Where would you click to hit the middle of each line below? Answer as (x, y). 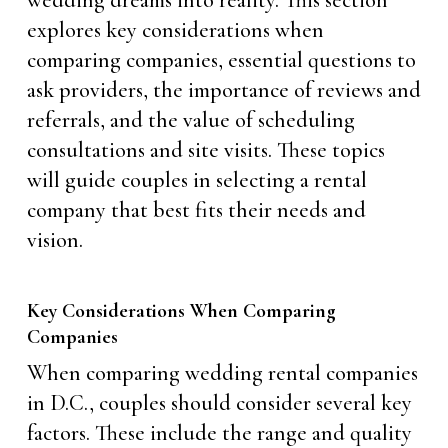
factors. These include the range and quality (219, 432)
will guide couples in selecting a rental (196, 179)
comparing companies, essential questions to (221, 59)
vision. (54, 239)
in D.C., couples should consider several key (219, 402)
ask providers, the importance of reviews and (223, 89)
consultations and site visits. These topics (205, 149)
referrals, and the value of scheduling (190, 119)
